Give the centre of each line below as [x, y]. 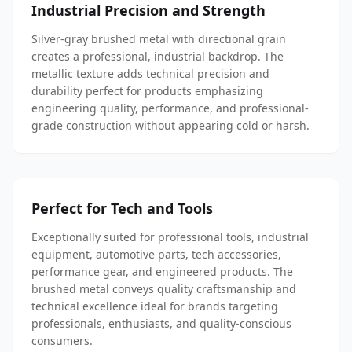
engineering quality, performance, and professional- [170, 108]
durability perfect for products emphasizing [147, 91]
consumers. [62, 341]
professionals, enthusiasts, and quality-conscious [161, 323]
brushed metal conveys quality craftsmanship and [164, 289]
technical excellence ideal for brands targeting [155, 306]
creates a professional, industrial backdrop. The [158, 56]
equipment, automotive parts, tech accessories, [156, 254]
